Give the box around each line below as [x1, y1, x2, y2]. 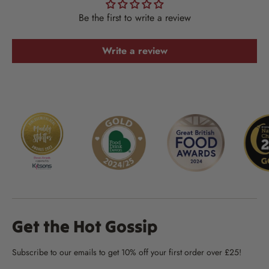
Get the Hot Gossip [12, 215, 157, 237]
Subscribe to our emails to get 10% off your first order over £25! [12, 246, 241, 258]
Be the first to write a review [78, 11, 191, 25]
